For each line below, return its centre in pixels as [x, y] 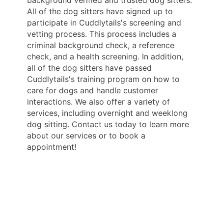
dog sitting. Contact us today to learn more [108, 124]
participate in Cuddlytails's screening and [104, 23]
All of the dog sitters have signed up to [100, 12]
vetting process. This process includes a [102, 34]
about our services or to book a [86, 136]
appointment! [52, 147]
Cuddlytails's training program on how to [103, 79]
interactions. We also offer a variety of [98, 102]
